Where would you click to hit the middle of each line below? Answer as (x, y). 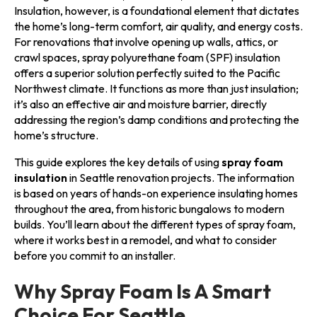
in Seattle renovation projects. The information (181, 178)
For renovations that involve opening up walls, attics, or (146, 42)
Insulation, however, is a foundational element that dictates (157, 11)
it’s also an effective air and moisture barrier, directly (140, 104)
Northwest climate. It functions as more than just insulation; (156, 88)
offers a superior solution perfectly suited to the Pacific (147, 73)
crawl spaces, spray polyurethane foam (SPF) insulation (147, 57)
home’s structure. (56, 135)
